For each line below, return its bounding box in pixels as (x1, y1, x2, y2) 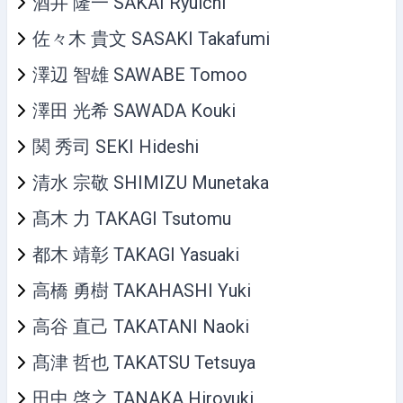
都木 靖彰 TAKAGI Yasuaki (32, 243, 239, 265)
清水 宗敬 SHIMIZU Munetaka (32, 171, 269, 193)
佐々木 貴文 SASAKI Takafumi (32, 27, 270, 49)
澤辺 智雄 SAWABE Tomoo (32, 63, 247, 85)
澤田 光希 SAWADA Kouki (32, 99, 236, 121)
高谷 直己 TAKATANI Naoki (32, 315, 249, 337)
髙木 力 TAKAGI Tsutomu (32, 207, 231, 229)
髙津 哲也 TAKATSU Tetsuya (32, 351, 255, 373)
